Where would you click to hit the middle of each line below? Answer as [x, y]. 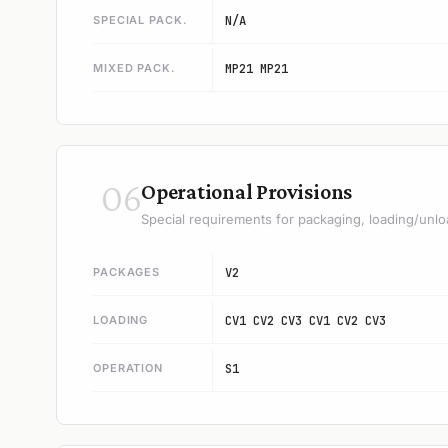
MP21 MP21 [256, 69]
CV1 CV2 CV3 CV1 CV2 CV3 [305, 321]
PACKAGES [127, 272]
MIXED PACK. [134, 68]
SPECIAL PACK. [140, 20]
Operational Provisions [247, 191]
